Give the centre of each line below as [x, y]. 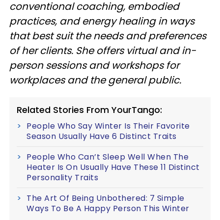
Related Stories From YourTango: [89, 110]
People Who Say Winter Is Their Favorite [108, 126]
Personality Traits [62, 177]
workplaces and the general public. [96, 80]
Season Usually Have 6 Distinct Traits [102, 136]
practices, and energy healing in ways [102, 21]
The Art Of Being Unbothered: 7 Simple [106, 198]
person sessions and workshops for [94, 65]
